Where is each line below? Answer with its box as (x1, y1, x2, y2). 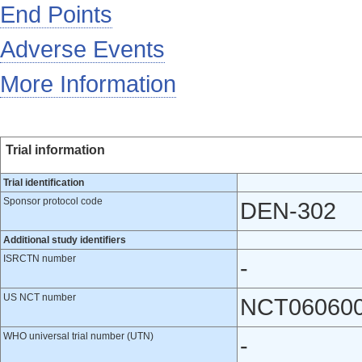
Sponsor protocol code (3, 196, 103, 207)
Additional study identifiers (3, 234, 126, 246)
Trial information (6, 143, 105, 157)
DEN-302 (240, 198, 336, 224)
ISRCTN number (3, 253, 76, 264)
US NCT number (3, 292, 76, 303)
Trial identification (3, 177, 84, 188)
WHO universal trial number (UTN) (3, 330, 154, 342)
